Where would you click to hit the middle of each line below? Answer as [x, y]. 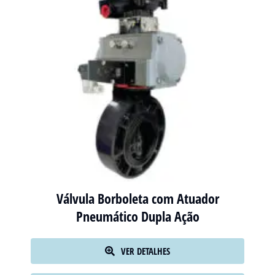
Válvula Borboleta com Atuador [137, 203]
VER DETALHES [145, 255]
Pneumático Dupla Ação [137, 220]
